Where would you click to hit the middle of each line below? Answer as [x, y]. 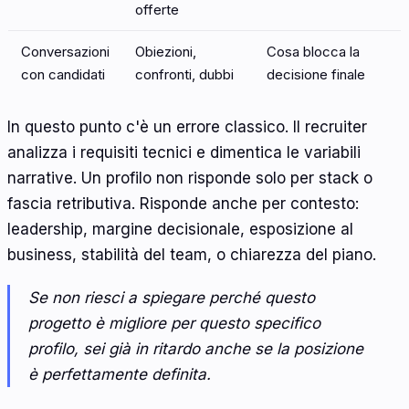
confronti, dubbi [184, 75]
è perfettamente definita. [120, 375]
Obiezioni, [166, 52]
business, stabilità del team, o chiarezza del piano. [192, 254]
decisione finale [316, 75]
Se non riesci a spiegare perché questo [172, 298]
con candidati [63, 75]
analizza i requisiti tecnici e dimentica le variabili [184, 152]
